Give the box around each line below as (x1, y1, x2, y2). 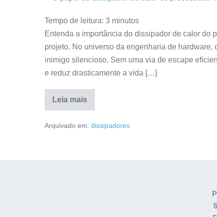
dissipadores (91, 122, 130, 130)
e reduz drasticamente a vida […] (45, 69, 157, 77)
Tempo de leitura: (45, 16, 104, 25)
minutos (112, 16, 139, 25)
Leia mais (52, 95, 87, 104)
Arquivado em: (45, 122, 89, 130)
